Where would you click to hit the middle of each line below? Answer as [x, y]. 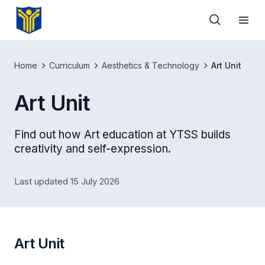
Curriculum [70, 65]
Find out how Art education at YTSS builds [122, 135]
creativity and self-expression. [93, 149]
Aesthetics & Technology [151, 65]
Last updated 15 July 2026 [67, 181]
